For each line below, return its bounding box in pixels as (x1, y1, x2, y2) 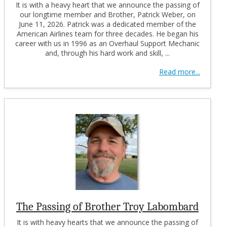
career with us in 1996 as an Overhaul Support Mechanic (15, 38, 200, 48)
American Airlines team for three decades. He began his (16, 28, 199, 39)
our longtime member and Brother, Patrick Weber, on (19, 9, 196, 19)
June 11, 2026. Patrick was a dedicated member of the (19, 19, 196, 29)
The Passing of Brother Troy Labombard (16, 200, 199, 213)
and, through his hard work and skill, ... (45, 48, 170, 58)
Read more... (159, 66, 200, 77)
